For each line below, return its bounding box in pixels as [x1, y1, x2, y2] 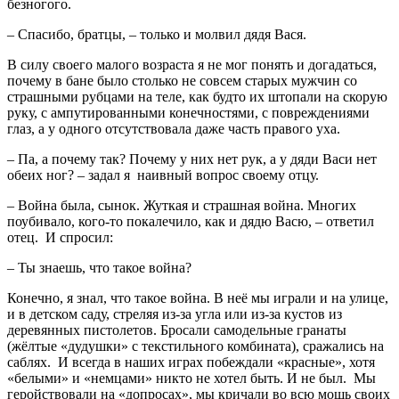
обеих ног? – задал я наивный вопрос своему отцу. [7, 167, 319, 183]
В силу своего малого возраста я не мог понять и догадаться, [7, 56, 377, 72]
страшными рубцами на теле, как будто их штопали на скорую [7, 88, 387, 104]
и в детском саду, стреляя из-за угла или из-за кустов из [7, 305, 342, 322]
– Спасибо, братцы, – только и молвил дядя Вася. [7, 26, 306, 42]
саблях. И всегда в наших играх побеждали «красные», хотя [7, 354, 379, 370]
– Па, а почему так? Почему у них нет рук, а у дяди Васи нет [7, 151, 377, 167]
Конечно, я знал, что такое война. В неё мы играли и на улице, [7, 289, 388, 305]
